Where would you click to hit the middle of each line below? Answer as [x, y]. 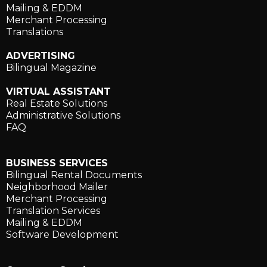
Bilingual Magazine [51, 67]
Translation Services [53, 210]
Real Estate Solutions [57, 103]
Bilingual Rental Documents [74, 175]
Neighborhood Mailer [57, 187]
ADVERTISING [41, 55]
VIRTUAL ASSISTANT [58, 91]
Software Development [62, 234]
